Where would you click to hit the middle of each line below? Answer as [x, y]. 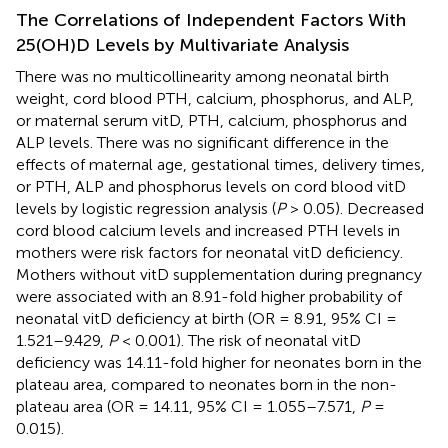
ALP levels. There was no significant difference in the [202, 142]
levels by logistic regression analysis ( [146, 208]
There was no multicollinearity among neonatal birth [202, 76]
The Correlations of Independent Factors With [211, 19]
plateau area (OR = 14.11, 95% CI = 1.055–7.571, [188, 406]
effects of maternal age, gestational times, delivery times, [220, 164]
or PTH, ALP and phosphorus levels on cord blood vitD [211, 186]
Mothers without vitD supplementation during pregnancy [219, 274]
